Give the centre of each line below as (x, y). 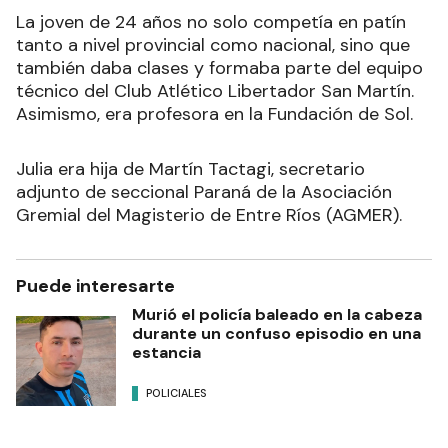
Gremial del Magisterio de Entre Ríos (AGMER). (209, 214)
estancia (166, 352)
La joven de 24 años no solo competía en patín (211, 21)
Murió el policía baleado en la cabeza (277, 314)
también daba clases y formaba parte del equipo (219, 67)
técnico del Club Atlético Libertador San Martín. (215, 90)
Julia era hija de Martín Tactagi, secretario (190, 168)
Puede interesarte (95, 285)
